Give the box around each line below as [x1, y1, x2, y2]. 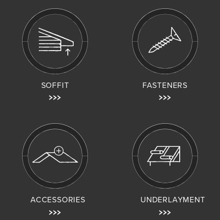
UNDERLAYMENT [140, 194, 205, 206]
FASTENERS [142, 79, 188, 91]
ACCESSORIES [30, 194, 85, 206]
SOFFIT [41, 79, 69, 91]
